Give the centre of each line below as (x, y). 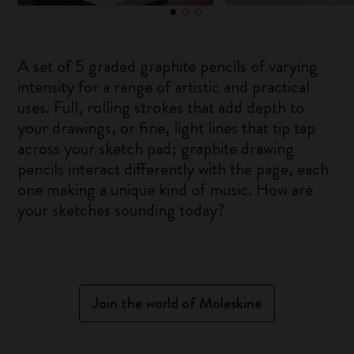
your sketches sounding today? (122, 210)
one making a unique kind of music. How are (166, 189)
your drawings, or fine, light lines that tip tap (167, 128)
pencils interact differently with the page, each (173, 169)
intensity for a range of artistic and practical (164, 87)
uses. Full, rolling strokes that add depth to (161, 107)
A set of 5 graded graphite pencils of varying (168, 66)
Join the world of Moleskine (177, 303)
